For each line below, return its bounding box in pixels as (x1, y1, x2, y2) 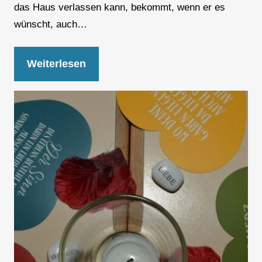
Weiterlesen (26, 58, 86, 70)
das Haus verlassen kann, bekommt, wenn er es (13, 2, 225, 13)
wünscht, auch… (13, 19, 87, 30)
